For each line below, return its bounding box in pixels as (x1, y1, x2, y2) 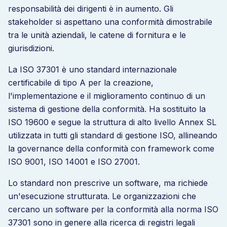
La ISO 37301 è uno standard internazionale (8, 64, 177, 74)
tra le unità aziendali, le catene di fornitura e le (8, 30, 186, 40)
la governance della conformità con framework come (8, 143, 214, 154)
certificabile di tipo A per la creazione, (8, 78, 154, 88)
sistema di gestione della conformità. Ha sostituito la (8, 104, 206, 114)
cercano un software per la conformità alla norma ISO (8, 204, 218, 214)
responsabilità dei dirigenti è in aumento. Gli (8, 4, 173, 14)
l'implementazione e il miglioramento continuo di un (8, 91, 205, 101)
